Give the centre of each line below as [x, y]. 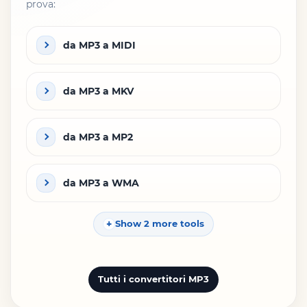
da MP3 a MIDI [99, 45]
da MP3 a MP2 [98, 137]
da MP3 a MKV [98, 91]
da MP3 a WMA [101, 183]
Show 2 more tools [160, 224]
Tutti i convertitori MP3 [153, 279]
